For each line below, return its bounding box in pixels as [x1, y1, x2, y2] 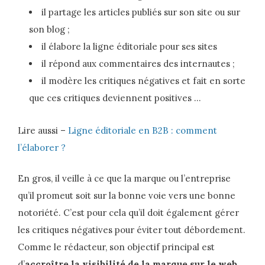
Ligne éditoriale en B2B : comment [68, 125, 217, 137]
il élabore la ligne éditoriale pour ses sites [41, 40, 217, 52]
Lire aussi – [18, 125, 68, 137]
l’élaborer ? [18, 142, 66, 154]
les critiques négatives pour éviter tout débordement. [18, 224, 245, 235]
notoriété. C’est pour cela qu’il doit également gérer [18, 206, 239, 218]
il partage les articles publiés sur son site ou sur [41, 6, 240, 18]
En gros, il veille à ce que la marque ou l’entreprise [18, 172, 231, 184]
